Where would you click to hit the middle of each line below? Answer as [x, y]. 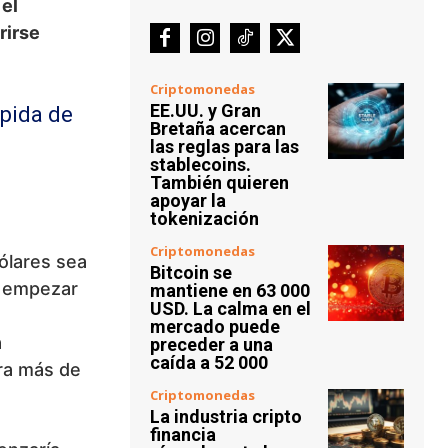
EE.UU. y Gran [205, 110]
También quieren [219, 182]
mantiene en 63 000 [230, 290]
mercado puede [215, 326]
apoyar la [188, 200]
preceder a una [211, 344]
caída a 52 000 [209, 362]
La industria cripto [226, 416]
